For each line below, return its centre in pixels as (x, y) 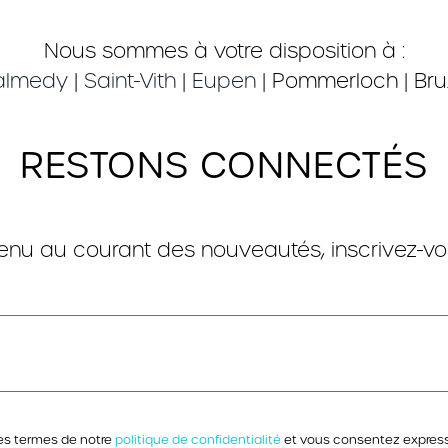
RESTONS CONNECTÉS (224, 165)
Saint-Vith (129, 81)
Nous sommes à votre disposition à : (224, 51)
